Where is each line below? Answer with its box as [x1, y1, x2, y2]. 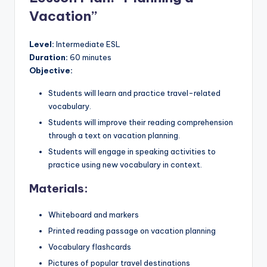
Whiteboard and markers [48, 209, 139, 219]
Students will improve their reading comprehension [48, 117, 233, 127]
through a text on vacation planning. [48, 130, 180, 140]
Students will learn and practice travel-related [48, 88, 221, 98]
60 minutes [68, 52, 111, 62]
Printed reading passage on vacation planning [48, 225, 216, 235]
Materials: [29, 181, 88, 195]
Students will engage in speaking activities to [48, 146, 216, 156]
